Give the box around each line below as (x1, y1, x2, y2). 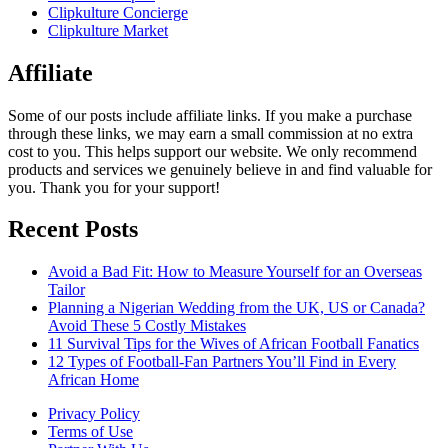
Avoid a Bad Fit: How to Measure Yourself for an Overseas (48, 263, 422, 281)
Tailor (48, 281, 85, 299)
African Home (48, 371, 139, 389)
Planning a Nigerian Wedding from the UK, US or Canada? (48, 299, 425, 317)
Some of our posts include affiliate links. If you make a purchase (8, 106, 412, 124)
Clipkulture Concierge (48, 3, 188, 21)
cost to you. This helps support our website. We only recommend (8, 142, 417, 160)
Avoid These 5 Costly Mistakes (48, 317, 246, 335)
